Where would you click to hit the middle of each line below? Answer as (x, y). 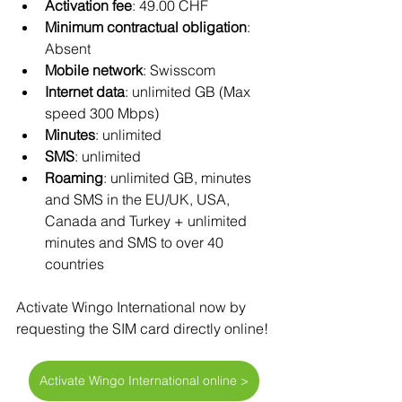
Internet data (85, 92)
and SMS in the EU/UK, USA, (139, 200)
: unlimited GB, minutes (179, 178)
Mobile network (94, 70)
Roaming (74, 178)
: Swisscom (181, 70)
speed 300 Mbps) (102, 114)
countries (74, 264)
